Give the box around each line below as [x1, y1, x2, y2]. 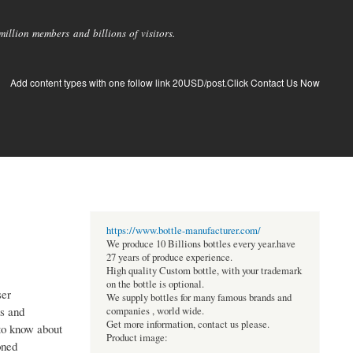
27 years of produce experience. [106, 251, 232, 265]
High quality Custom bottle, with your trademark [106, 264, 302, 278]
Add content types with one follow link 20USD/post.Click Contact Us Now [10, 76, 320, 89]
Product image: [106, 331, 168, 345]
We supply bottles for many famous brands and [106, 291, 292, 305]
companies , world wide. [106, 304, 204, 318]
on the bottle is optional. [106, 277, 204, 292]
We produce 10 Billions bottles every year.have [106, 237, 295, 251]
